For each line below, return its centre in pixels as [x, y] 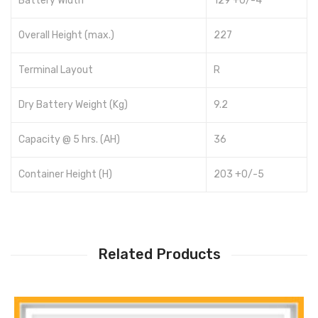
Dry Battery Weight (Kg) [73, 105]
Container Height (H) [65, 175]
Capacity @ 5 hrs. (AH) [69, 140]
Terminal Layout [56, 70]
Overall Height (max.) [66, 35]
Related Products [159, 254]
